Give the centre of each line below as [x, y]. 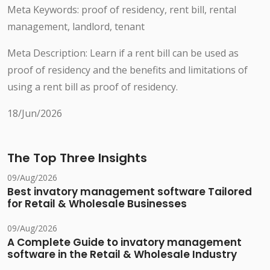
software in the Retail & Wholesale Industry [122, 255]
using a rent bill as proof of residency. [93, 87]
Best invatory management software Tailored [130, 192]
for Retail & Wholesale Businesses [97, 204]
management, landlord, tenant [76, 27]
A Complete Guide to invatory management [124, 243]
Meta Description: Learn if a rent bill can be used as [123, 53]
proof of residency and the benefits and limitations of [127, 70]
